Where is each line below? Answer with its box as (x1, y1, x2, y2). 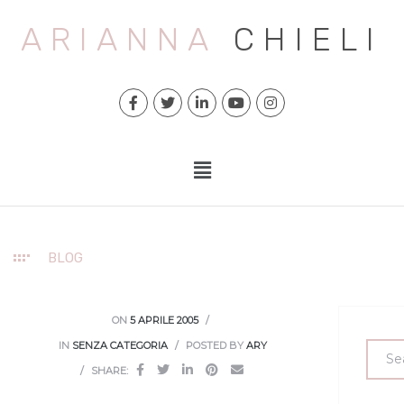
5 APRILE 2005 (129, 314, 198, 327)
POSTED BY (182, 339, 246, 353)
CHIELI (234, 20, 383, 59)
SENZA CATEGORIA (71, 339, 168, 353)
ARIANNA (21, 20, 216, 59)
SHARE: (91, 364, 129, 378)
